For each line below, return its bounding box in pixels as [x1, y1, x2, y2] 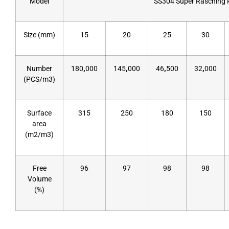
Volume [27, 174, 52, 184]
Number [27, 64, 52, 73]
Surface [27, 108, 52, 118]
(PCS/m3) [24, 75, 55, 84]
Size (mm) [24, 30, 55, 39]
